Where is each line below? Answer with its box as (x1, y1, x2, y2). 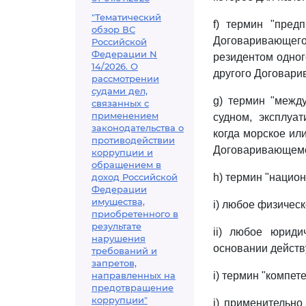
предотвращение (92, 282, 173, 293)
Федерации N (92, 48, 157, 59)
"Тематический (92, 12, 161, 23)
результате (92, 221, 141, 232)
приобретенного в (92, 208, 178, 219)
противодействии (92, 135, 175, 145)
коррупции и (92, 147, 153, 158)
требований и (92, 245, 157, 256)
